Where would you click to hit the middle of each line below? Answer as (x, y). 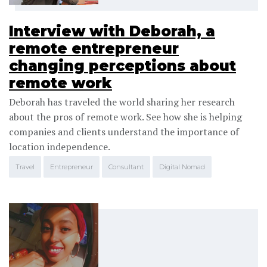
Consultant (126, 167)
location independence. (60, 146)
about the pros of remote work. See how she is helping (125, 117)
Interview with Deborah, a (112, 31)
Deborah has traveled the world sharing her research (122, 102)
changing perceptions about (122, 66)
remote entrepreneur (94, 48)
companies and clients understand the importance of (124, 131)
